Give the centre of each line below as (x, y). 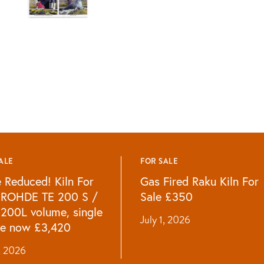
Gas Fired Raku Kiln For (200, 181)
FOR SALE (159, 161)
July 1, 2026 (166, 220)
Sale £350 (167, 196)
